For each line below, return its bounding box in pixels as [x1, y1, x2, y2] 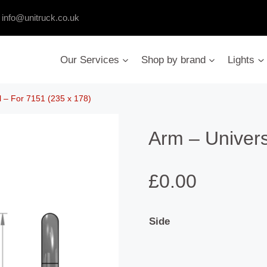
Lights [228, 54, 255, 66]
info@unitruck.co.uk [2, 13, 79, 23]
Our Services [60, 54, 119, 66]
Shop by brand [141, 54, 206, 66]
